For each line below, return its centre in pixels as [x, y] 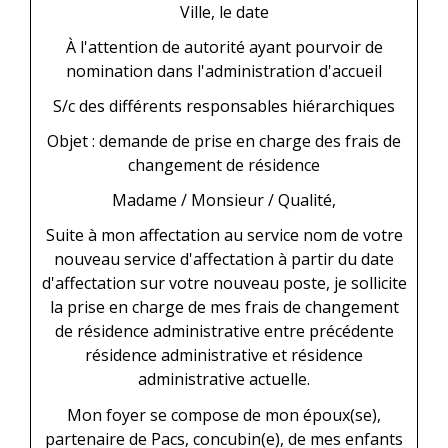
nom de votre [352, 235]
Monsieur [227, 200]
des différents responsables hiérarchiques [237, 105]
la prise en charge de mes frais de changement [224, 307]
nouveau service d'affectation [164, 259]
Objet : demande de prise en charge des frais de [224, 141]
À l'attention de [124, 46]
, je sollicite [366, 283]
